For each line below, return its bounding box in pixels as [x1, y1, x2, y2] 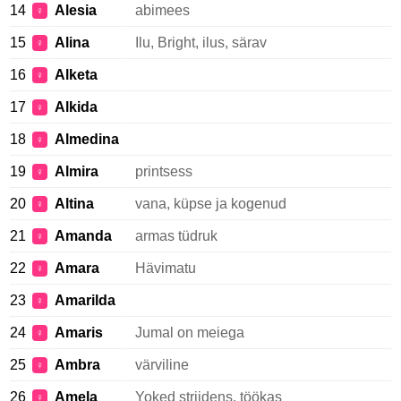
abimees [135, 3, 190, 18]
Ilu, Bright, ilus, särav [135, 35, 267, 50]
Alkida [55, 99, 98, 115]
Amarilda [55, 293, 115, 308]
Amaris [55, 325, 103, 340]
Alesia [55, 3, 97, 18]
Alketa [55, 67, 98, 82]
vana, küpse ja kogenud [135, 196, 286, 211]
